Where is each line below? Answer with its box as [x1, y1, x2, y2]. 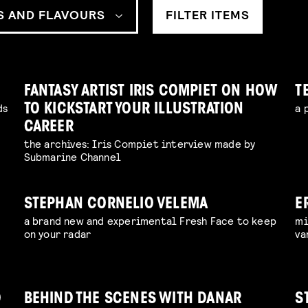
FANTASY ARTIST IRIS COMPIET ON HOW [23, 84, 278, 100]
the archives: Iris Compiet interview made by [23, 137, 256, 151]
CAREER [23, 120, 74, 136]
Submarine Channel [23, 150, 122, 164]
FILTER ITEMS [166, 7, 250, 23]
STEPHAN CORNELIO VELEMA [23, 197, 208, 213]
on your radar [23, 227, 91, 241]
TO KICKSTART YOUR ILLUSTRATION [23, 102, 244, 118]
